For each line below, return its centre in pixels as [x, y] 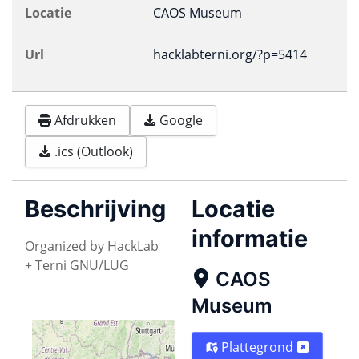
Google [181, 121]
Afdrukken [85, 121]
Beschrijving [95, 208]
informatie [250, 238]
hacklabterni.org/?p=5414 [230, 54]
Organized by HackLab [92, 246]
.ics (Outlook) [94, 152]
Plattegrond [259, 347]
